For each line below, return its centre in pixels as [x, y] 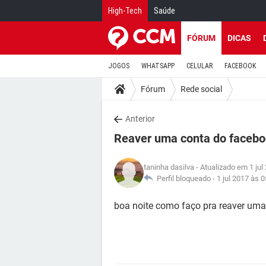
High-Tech [125, 11]
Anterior [140, 119]
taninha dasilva [169, 167]
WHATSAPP [158, 66]
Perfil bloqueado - [185, 178]
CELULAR [199, 66]
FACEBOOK [240, 66]
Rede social [201, 89]
